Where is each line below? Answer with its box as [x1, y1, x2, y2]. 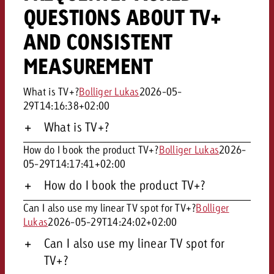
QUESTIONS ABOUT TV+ [23, 3, 221, 31]
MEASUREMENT [23, 52, 153, 80]
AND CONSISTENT [23, 28, 172, 55]
